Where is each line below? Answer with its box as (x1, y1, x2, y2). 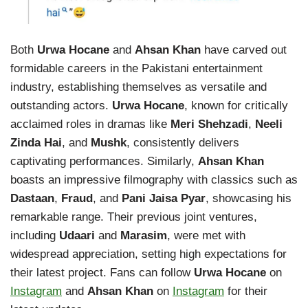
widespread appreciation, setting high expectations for (10, 247, 287, 261)
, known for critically (184, 99, 288, 113)
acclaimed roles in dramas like (10, 118, 170, 131)
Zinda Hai (10, 136, 62, 150)
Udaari (59, 229, 95, 243)
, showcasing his (206, 192, 291, 206)
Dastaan (10, 192, 54, 206)
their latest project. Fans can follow (10, 266, 194, 280)
